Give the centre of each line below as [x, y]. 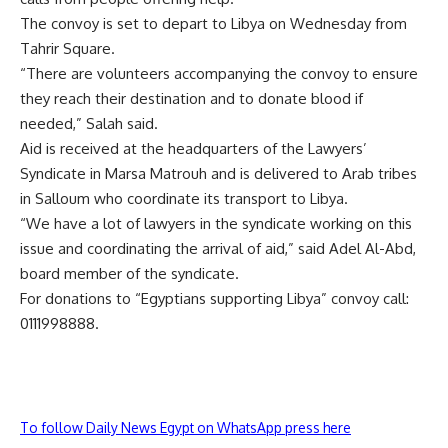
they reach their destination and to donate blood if [191, 98]
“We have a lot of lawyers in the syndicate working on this [216, 223]
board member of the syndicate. [129, 273]
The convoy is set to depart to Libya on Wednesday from [213, 23]
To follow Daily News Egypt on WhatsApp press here [185, 427]
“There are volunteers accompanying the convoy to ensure [219, 73]
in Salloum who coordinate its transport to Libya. [184, 198]
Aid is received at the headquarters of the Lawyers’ [193, 148]
